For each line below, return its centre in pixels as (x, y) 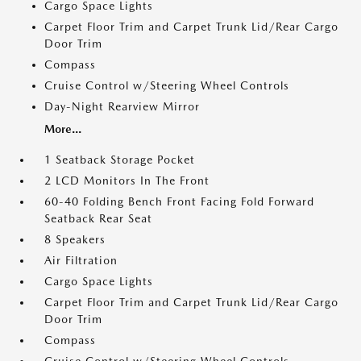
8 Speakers (75, 239)
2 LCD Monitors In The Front (127, 180)
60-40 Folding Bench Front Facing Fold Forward (179, 201)
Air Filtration (81, 260)
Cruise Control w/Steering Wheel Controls (167, 85)
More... (63, 129)
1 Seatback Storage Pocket (120, 160)
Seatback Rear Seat (98, 218)
